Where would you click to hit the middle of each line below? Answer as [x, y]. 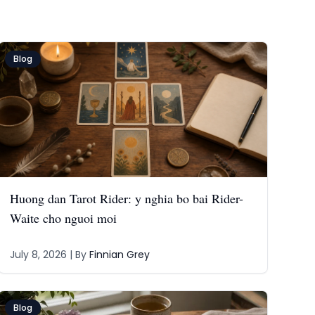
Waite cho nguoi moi [64, 218]
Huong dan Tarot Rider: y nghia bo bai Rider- [127, 198]
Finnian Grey [120, 255]
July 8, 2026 [39, 255]
